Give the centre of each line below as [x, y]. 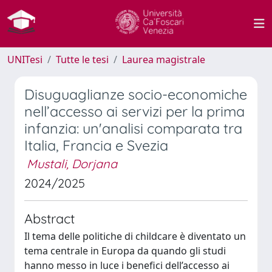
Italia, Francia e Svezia [96, 145]
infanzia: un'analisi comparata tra [133, 128]
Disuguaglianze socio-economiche [136, 94]
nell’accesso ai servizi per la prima [134, 111]
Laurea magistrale [164, 59]
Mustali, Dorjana [72, 164]
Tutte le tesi [82, 59]
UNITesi [25, 59]
